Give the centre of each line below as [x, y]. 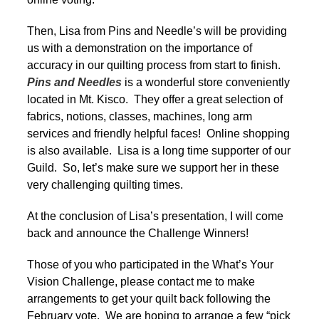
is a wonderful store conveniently [207, 82]
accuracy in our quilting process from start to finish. [155, 65]
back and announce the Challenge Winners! [138, 233]
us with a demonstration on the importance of [140, 48]
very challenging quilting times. [105, 184]
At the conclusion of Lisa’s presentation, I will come [155, 216]
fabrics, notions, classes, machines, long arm [140, 116]
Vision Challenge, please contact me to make [141, 281]
